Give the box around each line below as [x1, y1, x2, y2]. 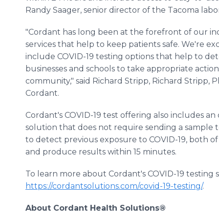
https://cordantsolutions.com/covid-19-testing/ [25, 181, 202, 191]
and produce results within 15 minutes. [25, 147, 176, 156]
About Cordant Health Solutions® [25, 203, 166, 213]
